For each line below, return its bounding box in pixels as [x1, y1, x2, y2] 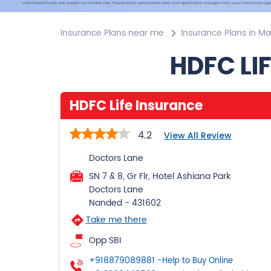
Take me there [85, 212, 147, 227]
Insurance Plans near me [60, 25, 164, 40]
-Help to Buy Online [157, 254, 233, 267]
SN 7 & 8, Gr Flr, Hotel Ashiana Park [88, 169, 230, 183]
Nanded [88, 195, 122, 210]
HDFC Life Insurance [69, 96, 203, 115]
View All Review [163, 129, 232, 142]
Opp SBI [88, 233, 121, 247]
